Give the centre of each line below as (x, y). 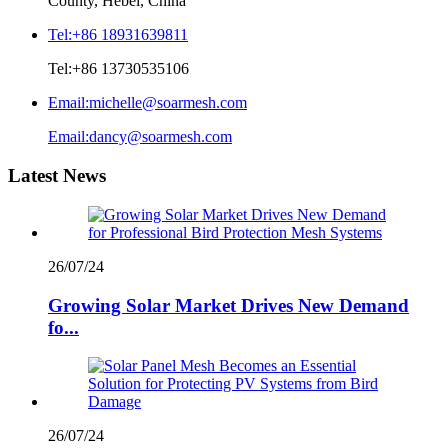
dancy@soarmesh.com (160, 137)
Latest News (57, 176)
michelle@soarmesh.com (168, 103)
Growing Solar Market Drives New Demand (228, 305)
